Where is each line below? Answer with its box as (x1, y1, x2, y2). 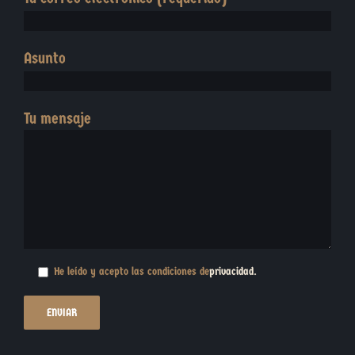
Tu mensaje (24, 109, 91, 128)
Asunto (24, 49, 66, 68)
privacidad (209, 265, 254, 279)
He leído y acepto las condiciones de (54, 265, 209, 279)
